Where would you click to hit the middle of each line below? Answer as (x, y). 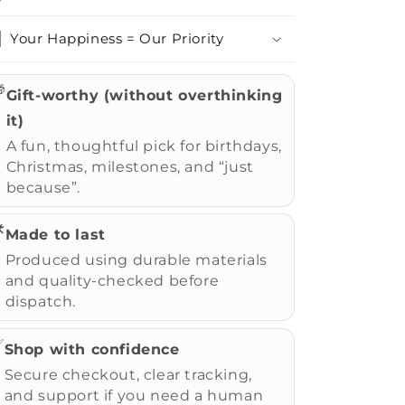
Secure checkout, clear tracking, (128, 374)
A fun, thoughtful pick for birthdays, (144, 146)
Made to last (55, 235)
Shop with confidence (92, 349)
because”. (43, 187)
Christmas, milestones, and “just (130, 166)
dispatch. (41, 301)
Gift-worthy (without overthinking (144, 95)
